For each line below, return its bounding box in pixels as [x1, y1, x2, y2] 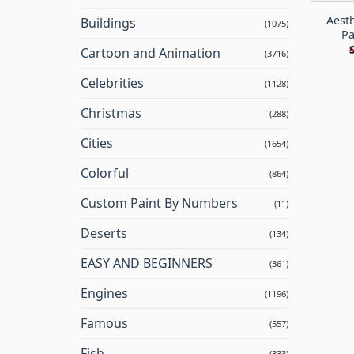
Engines [81, 284, 128, 303]
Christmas [81, 104, 141, 122]
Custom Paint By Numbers [81, 194, 238, 213]
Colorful [81, 164, 129, 183]
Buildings [81, 14, 136, 32]
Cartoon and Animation [81, 44, 220, 62]
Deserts [81, 224, 127, 243]
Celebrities [81, 74, 144, 92]
